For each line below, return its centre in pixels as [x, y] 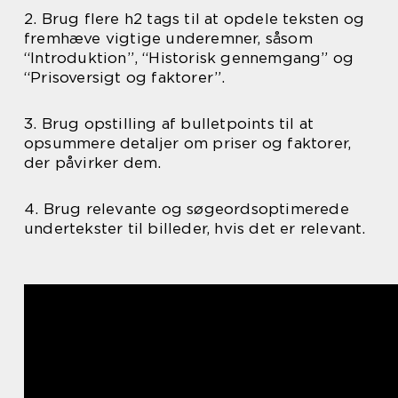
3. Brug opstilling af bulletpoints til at [169, 124]
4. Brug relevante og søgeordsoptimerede [187, 209]
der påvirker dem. [93, 163]
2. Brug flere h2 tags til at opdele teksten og [195, 19]
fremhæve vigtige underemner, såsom [168, 39]
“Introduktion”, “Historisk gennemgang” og [189, 58]
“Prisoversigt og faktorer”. [125, 78]
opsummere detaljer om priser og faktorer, [188, 143]
